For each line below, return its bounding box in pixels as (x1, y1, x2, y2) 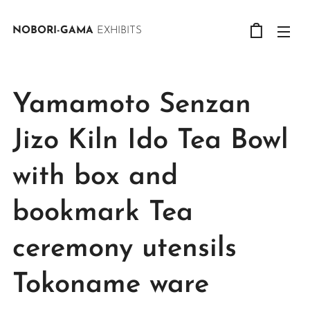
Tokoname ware (12, 271, 209, 299)
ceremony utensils (12, 235, 237, 263)
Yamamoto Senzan (12, 91, 251, 119)
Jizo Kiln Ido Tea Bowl (12, 127, 289, 155)
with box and (12, 163, 178, 191)
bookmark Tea (12, 199, 193, 227)
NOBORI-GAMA (12, 26, 97, 36)
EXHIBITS (97, 26, 142, 36)
